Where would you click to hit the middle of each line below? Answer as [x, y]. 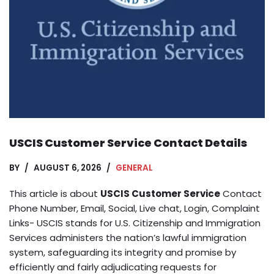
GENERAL [134, 168]
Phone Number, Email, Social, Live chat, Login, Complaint [135, 208]
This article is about [55, 194]
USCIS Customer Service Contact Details [128, 143]
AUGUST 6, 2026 [68, 168]
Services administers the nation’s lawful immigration [128, 238]
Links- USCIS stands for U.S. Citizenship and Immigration [135, 223]
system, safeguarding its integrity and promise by [123, 252]
